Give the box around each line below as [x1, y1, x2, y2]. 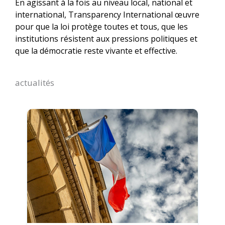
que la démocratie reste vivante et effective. [15, 45, 177, 57]
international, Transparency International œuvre [15, 9, 199, 21]
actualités [15, 77, 54, 89]
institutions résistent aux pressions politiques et [15, 33, 197, 45]
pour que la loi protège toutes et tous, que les [15, 21, 188, 33]
